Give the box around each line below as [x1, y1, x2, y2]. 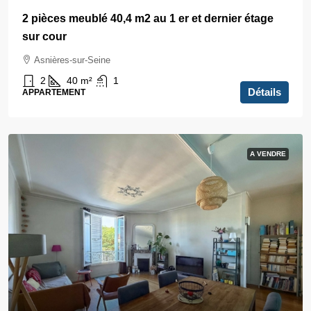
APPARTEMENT [22, 87, 85, 97]
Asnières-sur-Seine [34, 55, 110, 65]
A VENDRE [250, 150, 286, 158]
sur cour [22, 31, 67, 42]
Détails [248, 86, 281, 98]
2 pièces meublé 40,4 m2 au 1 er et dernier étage [22, 12, 274, 24]
